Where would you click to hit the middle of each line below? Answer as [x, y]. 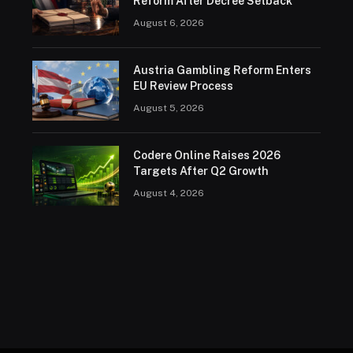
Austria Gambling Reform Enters [222, 71]
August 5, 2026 [168, 108]
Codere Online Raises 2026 [206, 156]
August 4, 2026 [168, 193]
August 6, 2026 [168, 23]
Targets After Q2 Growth [201, 171]
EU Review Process [183, 86]
